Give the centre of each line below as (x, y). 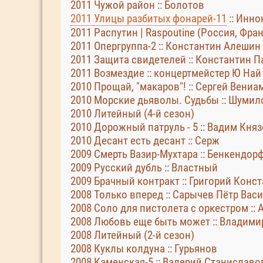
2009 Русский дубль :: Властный (144, 168)
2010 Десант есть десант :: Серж (145, 141)
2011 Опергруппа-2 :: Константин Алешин (166, 46)
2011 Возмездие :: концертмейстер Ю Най (166, 73)
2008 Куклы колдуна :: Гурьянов (144, 249)
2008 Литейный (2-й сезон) (132, 235)
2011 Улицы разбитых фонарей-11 (149, 18)
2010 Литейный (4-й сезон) (132, 114)
